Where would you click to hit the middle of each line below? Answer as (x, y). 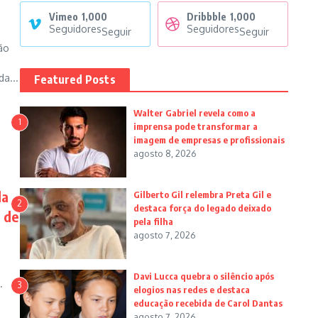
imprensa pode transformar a (196, 127)
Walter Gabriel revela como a (194, 113)
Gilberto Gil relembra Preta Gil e (202, 195)
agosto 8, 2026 (165, 154)
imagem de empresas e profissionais (209, 140)
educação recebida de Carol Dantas (208, 303)
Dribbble (207, 17)
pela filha (153, 222)
